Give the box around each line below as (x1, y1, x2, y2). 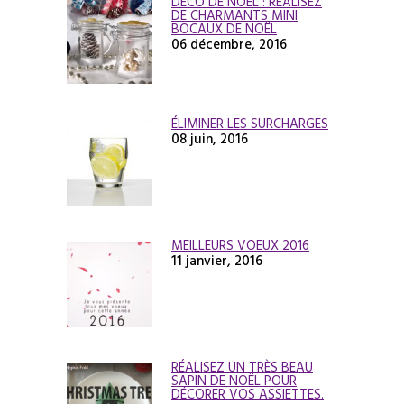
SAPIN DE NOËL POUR (171, 371, 297, 390)
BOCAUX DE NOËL (171, 19, 277, 39)
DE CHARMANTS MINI (171, 5, 298, 25)
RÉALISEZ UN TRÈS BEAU (171, 357, 313, 377)
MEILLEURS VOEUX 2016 (171, 235, 309, 255)
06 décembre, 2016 (171, 34, 287, 54)
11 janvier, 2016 (171, 251, 262, 271)
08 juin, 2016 (171, 129, 248, 149)
